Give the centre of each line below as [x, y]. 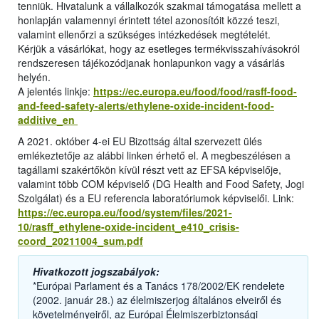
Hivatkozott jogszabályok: [96, 272]
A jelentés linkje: [56, 91]
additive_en [48, 120]
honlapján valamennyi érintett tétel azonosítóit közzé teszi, [149, 20]
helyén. [34, 77]
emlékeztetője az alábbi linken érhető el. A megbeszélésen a [154, 156]
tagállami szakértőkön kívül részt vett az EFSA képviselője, [150, 170]
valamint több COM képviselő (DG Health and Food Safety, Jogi [161, 184]
